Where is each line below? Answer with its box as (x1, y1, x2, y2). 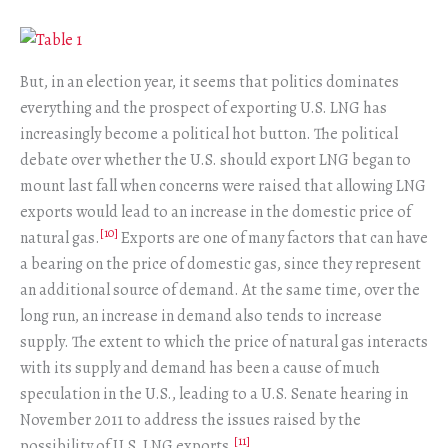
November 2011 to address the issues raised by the (20, 408, 361, 431)
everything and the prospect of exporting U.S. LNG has (20, 96, 387, 119)
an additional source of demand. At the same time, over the (20, 278, 420, 301)
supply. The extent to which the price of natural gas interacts (20, 330, 428, 353)
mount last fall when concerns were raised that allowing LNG (20, 174, 426, 197)
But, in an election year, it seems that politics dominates (20, 70, 399, 93)
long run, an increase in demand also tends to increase (20, 304, 382, 327)
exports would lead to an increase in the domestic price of (20, 200, 411, 223)
